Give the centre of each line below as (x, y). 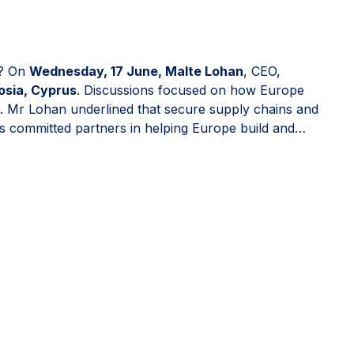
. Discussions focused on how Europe (190, 90)
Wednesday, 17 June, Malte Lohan (136, 71)
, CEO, (262, 71)
